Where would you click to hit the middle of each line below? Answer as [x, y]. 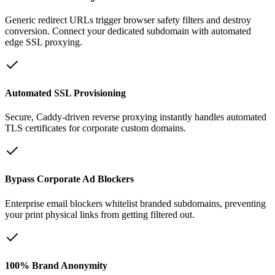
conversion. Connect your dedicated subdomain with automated [128, 31]
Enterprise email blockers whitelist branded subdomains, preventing [135, 203]
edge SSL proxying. [44, 42]
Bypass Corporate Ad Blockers [69, 179]
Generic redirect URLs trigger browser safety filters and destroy [128, 20]
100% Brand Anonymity [56, 265]
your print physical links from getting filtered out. [100, 214]
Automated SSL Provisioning [65, 93]
